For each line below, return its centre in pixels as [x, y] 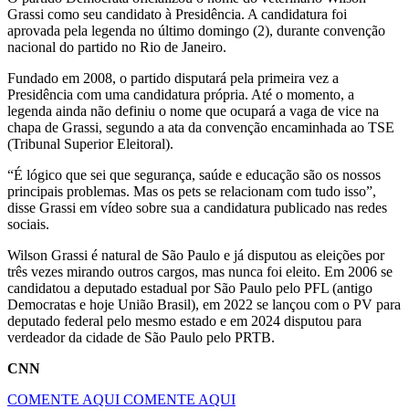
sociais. [28, 224]
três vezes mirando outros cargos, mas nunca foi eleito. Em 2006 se [200, 271]
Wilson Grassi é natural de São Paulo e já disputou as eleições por [196, 255]
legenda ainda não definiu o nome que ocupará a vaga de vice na [193, 110]
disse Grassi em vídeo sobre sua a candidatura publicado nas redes [197, 207]
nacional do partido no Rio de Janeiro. [117, 47]
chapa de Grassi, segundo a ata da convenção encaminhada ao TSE [201, 127]
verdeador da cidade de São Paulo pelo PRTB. [141, 337]
